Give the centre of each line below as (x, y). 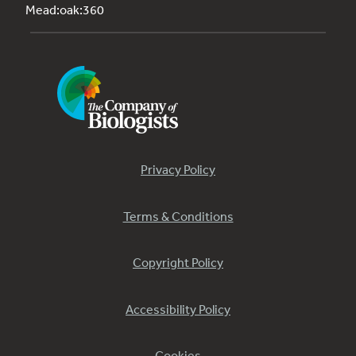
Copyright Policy (178, 263)
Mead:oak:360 (65, 10)
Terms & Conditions (178, 216)
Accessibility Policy (178, 309)
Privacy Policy (178, 170)
